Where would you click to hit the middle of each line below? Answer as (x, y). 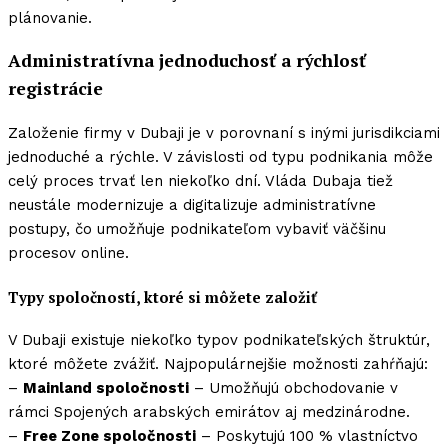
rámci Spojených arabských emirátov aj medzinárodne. (209, 412)
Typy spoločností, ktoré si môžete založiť (162, 296)
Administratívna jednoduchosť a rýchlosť (187, 61)
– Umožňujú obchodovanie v (293, 388)
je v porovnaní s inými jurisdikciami (312, 132)
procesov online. (68, 252)
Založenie (46, 132)
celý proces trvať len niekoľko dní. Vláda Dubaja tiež (200, 180)
